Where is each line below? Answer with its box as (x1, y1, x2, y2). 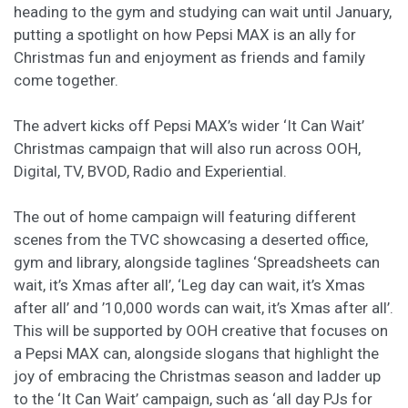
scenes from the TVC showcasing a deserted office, (14, 230, 368, 249)
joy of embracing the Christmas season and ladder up (14, 367, 381, 385)
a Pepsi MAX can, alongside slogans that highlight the (14, 344, 379, 362)
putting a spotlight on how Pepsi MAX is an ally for (14, 25, 356, 44)
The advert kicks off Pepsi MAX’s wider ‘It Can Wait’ (14, 117, 364, 135)
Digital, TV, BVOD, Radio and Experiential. (14, 162, 287, 180)
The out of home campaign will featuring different (14, 208, 356, 226)
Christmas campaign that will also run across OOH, (14, 139, 361, 158)
